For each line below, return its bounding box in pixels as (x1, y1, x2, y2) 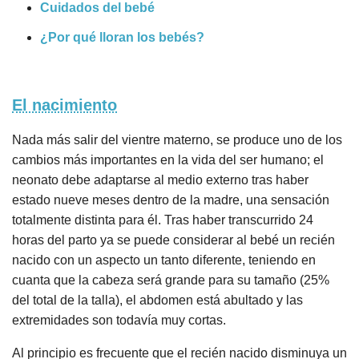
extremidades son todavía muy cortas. (12, 313, 226, 327)
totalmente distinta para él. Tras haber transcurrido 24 (12, 212, 313, 227)
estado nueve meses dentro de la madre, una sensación (12, 192, 329, 207)
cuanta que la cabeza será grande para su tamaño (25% (12, 272, 329, 287)
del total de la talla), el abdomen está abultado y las (12, 292, 303, 307)
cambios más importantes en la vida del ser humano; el (12, 152, 324, 167)
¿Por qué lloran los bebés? (40, 30, 204, 44)
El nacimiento (12, 95, 117, 114)
